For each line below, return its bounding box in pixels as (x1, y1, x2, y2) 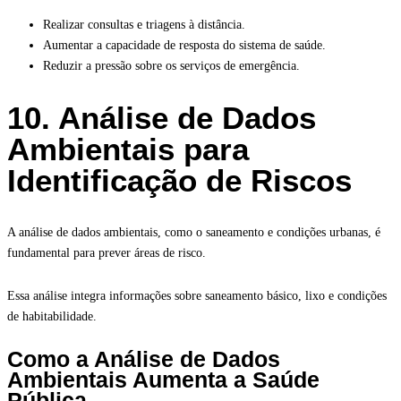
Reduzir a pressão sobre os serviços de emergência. (43, 59, 300, 73)
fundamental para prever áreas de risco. (7, 246, 206, 260)
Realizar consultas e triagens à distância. (43, 18, 245, 32)
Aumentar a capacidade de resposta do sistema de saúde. (43, 38, 326, 53)
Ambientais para (7, 132, 249, 167)
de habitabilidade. (7, 310, 97, 324)
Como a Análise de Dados (7, 346, 280, 372)
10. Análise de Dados (7, 100, 316, 136)
